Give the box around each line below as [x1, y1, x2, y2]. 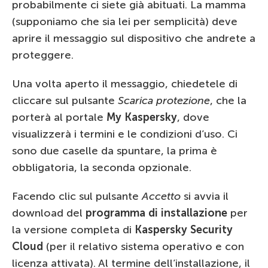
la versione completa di [12, 223, 135, 236]
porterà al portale [12, 110, 106, 124]
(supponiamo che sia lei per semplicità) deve [12, 14, 237, 28]
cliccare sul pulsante [12, 93, 118, 107]
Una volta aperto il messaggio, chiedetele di [12, 77, 237, 90]
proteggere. [12, 48, 74, 62]
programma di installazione [86, 206, 227, 220]
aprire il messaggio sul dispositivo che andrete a [12, 31, 255, 45]
